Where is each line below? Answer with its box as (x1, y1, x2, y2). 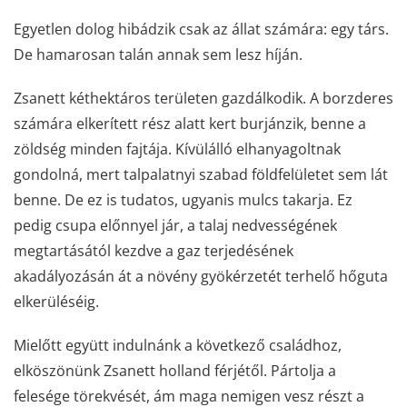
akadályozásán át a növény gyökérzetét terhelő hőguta (14, 266, 388, 286)
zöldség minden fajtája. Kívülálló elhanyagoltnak (14, 139, 341, 159)
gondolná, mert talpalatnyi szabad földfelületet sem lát (14, 164, 388, 184)
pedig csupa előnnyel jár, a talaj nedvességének (14, 215, 337, 235)
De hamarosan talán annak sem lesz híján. (14, 45, 303, 65)
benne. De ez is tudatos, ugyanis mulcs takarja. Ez (14, 190, 352, 210)
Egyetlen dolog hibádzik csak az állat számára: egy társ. (14, 19, 389, 39)
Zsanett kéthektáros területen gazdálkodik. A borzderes (14, 88, 393, 108)
